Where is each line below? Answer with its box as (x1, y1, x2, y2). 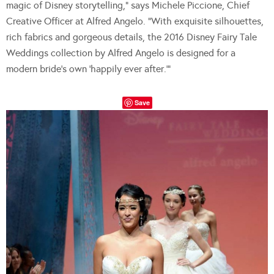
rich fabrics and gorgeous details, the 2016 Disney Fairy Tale (6, 31, 257, 43)
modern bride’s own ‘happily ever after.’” (6, 63, 171, 75)
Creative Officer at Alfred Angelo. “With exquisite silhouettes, (6, 15, 264, 28)
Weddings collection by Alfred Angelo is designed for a (6, 47, 235, 59)
